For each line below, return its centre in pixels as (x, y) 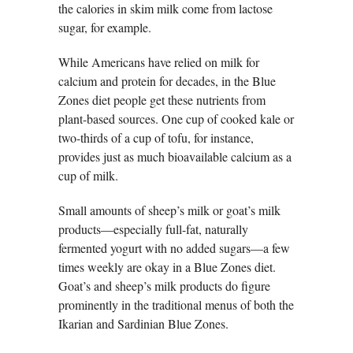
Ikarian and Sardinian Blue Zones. (143, 324)
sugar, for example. (105, 28)
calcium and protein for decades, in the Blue (167, 81)
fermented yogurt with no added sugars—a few (174, 248)
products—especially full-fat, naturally (153, 229)
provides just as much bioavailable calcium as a (175, 157)
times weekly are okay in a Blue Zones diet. (167, 267)
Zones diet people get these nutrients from (162, 100)
